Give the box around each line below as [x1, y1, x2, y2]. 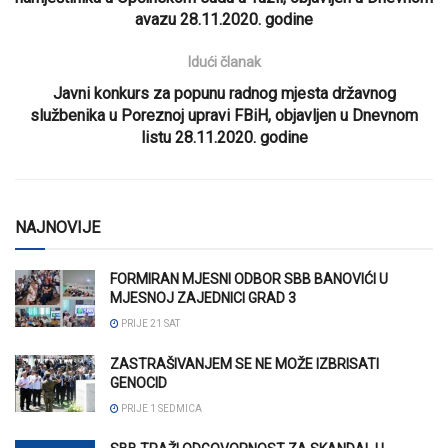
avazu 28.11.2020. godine [135, 9, 313, 29]
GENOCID [110, 374, 167, 391]
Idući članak [187, 53, 261, 70]
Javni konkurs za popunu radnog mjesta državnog [52, 83, 396, 103]
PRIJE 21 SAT [119, 317, 180, 329]
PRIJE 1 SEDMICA [119, 402, 202, 414]
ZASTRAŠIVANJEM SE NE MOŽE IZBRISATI [110, 355, 379, 372]
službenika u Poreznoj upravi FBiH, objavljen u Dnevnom [30, 105, 418, 125]
